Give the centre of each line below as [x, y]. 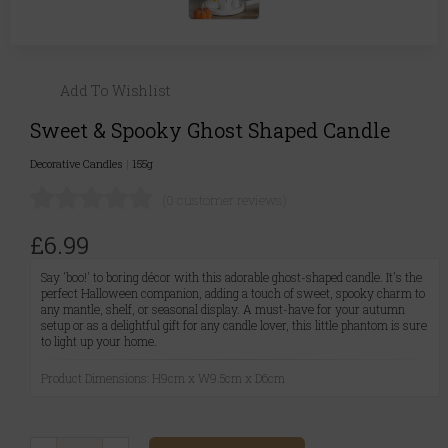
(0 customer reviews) [225, 200]
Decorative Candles [78, 164]
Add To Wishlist [115, 91]
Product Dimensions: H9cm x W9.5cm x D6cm [163, 378]
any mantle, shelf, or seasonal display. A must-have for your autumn [223, 309]
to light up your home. [99, 341]
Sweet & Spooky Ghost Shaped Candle [210, 129]
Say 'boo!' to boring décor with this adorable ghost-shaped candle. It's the [231, 277]
